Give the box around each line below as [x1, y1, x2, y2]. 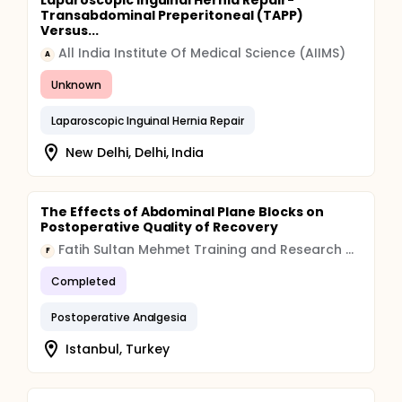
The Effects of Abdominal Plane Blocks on [40, 203, 324, 221]
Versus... [40, 22, 99, 39]
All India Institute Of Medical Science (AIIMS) [58, 44, 345, 62]
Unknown [51, 76, 101, 92]
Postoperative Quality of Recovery [40, 218, 279, 236]
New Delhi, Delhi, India [66, 143, 205, 162]
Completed [51, 273, 116, 289]
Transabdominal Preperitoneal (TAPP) [40, 6, 303, 24]
